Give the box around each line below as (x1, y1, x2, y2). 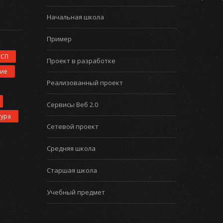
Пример (47, 34, 72, 43)
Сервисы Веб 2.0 (47, 100, 98, 109)
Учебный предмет (47, 188, 105, 197)
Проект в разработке (47, 56, 115, 65)
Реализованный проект (47, 78, 123, 87)
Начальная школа (47, 12, 104, 21)
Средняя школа (47, 144, 96, 153)
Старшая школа (47, 166, 97, 175)
